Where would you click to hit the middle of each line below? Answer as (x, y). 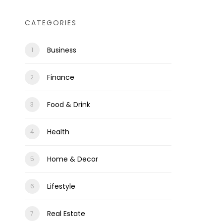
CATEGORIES (51, 23)
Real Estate (66, 214)
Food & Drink (68, 105)
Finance (60, 77)
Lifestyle (61, 186)
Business (61, 50)
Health (58, 132)
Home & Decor (72, 159)
